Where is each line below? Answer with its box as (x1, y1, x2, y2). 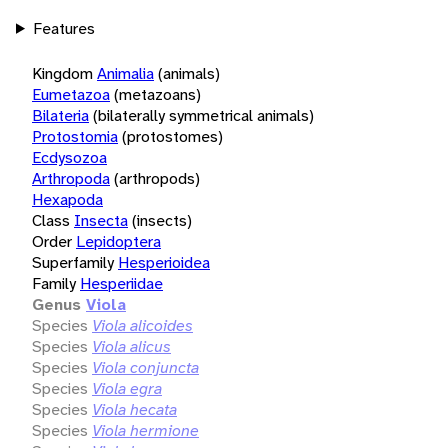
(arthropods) (114, 167, 200, 189)
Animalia (97, 62, 154, 84)
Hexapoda (32, 188, 103, 210)
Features (32, 17, 95, 39)
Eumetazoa (32, 83, 110, 105)
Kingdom (32, 62, 93, 84)
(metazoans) (114, 83, 201, 105)
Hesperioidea (118, 251, 210, 273)
